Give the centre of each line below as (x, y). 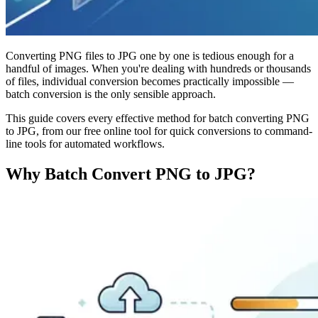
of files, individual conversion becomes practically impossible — (150, 81)
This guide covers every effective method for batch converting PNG (158, 118)
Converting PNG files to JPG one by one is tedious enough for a (150, 55)
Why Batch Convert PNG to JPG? (131, 174)
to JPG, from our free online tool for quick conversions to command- (159, 131)
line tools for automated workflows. (85, 143)
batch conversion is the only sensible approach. (111, 94)
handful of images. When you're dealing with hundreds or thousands (158, 68)
